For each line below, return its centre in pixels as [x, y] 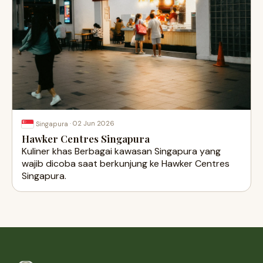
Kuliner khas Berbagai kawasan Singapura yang [121, 151]
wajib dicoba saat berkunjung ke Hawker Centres [126, 164]
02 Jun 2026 [94, 123]
